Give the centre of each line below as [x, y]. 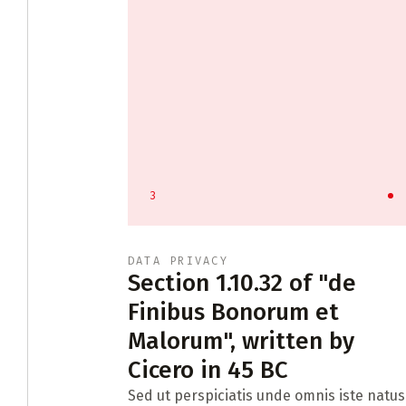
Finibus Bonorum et [233, 312]
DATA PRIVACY [178, 261]
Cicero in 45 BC [208, 370]
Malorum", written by [241, 341]
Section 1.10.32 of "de [242, 283]
